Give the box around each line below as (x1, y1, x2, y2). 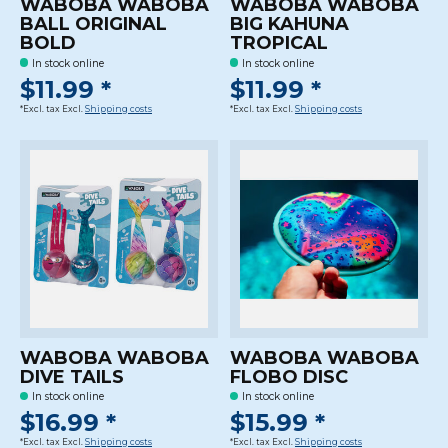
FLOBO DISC (229, 365, 348, 388)
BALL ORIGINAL (20, 12, 167, 35)
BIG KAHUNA (229, 12, 349, 35)
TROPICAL (229, 31, 328, 54)
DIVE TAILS (20, 365, 124, 388)
